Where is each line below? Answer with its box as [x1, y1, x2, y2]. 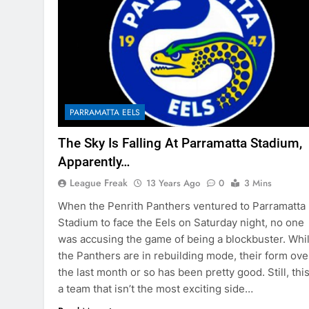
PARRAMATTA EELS [70, 106, 140, 119]
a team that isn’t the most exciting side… [58, 282, 253, 296]
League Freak [70, 176, 128, 190]
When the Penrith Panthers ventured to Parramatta [58, 199, 306, 213]
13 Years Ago [146, 177, 200, 190]
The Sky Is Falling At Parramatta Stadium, [58, 135, 302, 152]
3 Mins [244, 177, 272, 190]
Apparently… [58, 154, 130, 170]
